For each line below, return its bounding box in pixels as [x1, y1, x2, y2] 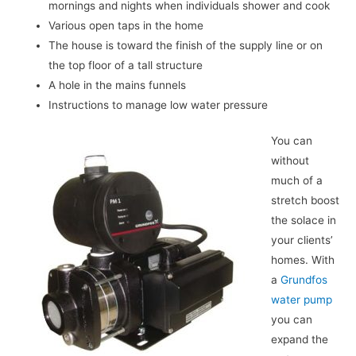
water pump [270, 293, 332, 307]
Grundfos [280, 273, 327, 287]
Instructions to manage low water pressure [48, 98, 269, 111]
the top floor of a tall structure [48, 58, 203, 72]
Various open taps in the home [48, 18, 204, 32]
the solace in [270, 214, 336, 227]
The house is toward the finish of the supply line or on [48, 38, 323, 52]
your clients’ [270, 234, 333, 247]
